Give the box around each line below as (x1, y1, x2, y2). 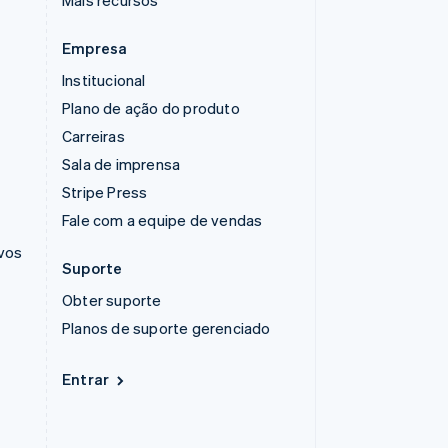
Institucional (62, 70, 146, 90)
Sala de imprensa (62, 154, 181, 174)
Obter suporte (62, 290, 162, 310)
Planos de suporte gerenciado (62, 318, 271, 338)
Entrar (62, 369, 110, 389)
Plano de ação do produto (62, 98, 240, 118)
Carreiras (62, 126, 125, 146)
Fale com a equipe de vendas (62, 210, 263, 230)
